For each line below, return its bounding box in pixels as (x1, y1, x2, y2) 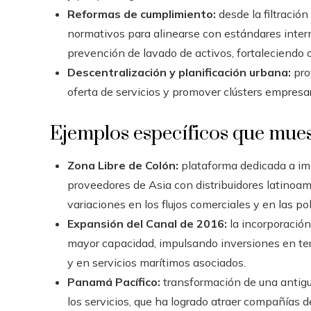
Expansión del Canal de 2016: (67, 216, 227, 230)
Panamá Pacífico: (67, 274, 160, 289)
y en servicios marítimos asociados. (67, 255, 246, 269)
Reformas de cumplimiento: (67, 6, 216, 21)
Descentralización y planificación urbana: (67, 65, 291, 79)
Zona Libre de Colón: (67, 158, 178, 172)
